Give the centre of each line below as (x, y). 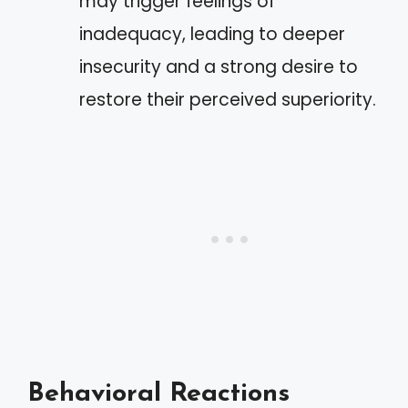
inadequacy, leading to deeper (212, 34)
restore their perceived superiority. (228, 99)
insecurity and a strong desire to (219, 66)
